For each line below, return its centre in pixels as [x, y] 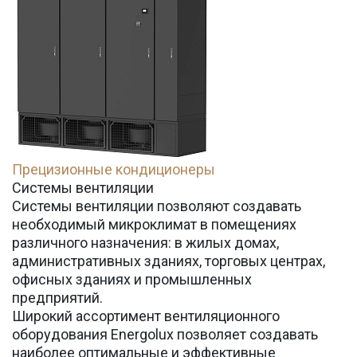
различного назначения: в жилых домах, [145, 243]
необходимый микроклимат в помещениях [154, 224]
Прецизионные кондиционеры [114, 169]
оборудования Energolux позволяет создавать [165, 334]
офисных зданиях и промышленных [132, 279]
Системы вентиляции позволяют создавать [157, 206]
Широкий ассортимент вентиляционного [146, 316]
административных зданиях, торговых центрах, [169, 261]
